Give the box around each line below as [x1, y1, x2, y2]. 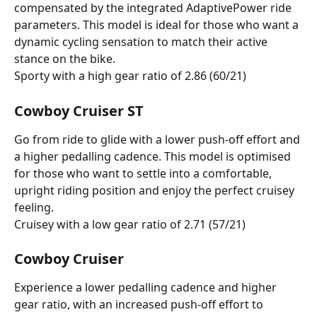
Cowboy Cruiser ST [14, 100, 144, 120]
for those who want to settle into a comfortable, [14, 165, 275, 181]
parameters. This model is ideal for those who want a [14, 17, 301, 33]
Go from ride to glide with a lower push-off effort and [14, 131, 303, 147]
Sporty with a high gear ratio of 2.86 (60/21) [14, 68, 246, 84]
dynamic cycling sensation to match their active [14, 34, 270, 50]
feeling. [14, 199, 54, 215]
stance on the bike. [14, 51, 115, 67]
